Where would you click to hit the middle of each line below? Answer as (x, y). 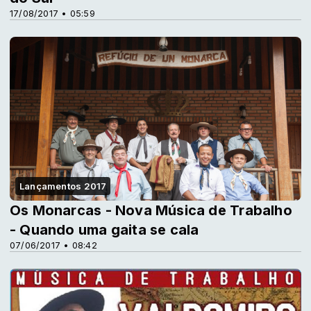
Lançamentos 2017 (63, 186)
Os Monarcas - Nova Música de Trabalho (151, 211)
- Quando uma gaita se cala (104, 230)
